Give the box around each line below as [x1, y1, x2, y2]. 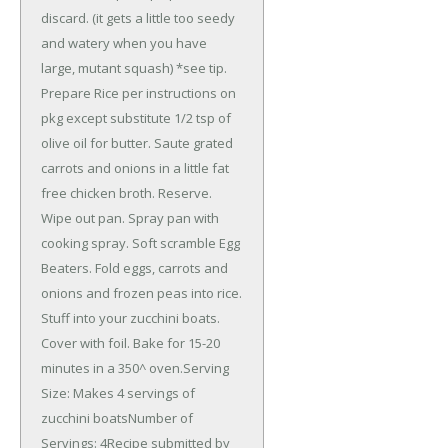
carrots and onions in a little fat [41, 158, 229, 177]
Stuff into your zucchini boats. [41, 308, 220, 327]
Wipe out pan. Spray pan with [41, 208, 219, 227]
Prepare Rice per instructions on [41, 83, 236, 102]
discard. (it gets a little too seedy [41, 8, 235, 27]
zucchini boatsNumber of [41, 408, 193, 427]
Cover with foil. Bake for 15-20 [41, 333, 220, 352]
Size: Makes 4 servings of [41, 383, 195, 402]
